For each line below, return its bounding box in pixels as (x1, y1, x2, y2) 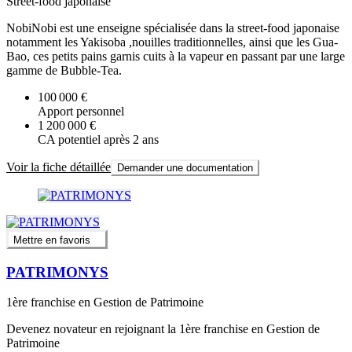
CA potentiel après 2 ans (38, 133, 159, 147)
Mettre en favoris (13, 233, 90, 246)
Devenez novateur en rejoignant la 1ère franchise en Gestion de (6, 322, 320, 336)
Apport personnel (38, 104, 124, 119)
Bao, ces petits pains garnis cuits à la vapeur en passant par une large (6, 49, 345, 64)
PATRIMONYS (6, 263, 108, 280)
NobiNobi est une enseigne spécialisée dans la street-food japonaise (6, 21, 339, 35)
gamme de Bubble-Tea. (6, 64, 122, 78)
